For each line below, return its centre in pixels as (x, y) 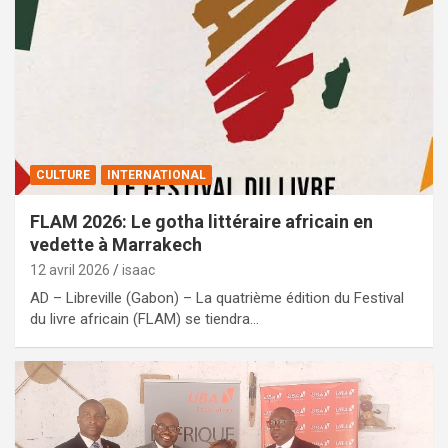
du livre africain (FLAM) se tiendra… (144, 319)
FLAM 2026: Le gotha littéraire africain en (201, 222)
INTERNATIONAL (156, 175)
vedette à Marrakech (116, 245)
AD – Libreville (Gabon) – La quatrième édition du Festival (217, 298)
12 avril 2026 (70, 270)
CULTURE (63, 175)
